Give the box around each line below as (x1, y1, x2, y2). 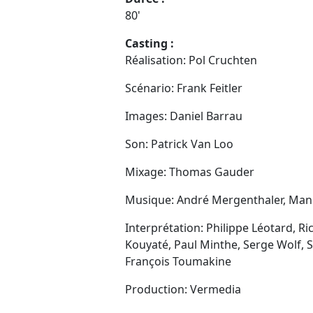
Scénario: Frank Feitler (125, 80, 242, 96)
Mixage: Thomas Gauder (125, 163, 254, 180)
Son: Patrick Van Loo (125, 136, 233, 152)
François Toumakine (125, 253, 231, 269)
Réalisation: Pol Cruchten (125, 52, 257, 68)
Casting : (125, 35, 174, 51)
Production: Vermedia (125, 281, 241, 297)
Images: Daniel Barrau (125, 108, 242, 124)
